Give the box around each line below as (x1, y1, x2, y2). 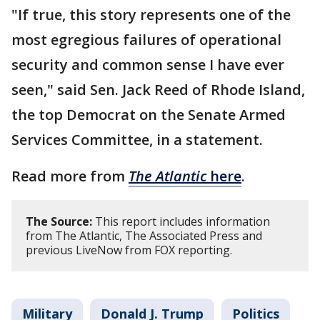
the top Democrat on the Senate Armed (11, 105, 286, 124)
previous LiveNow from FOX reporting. (26, 242, 235, 258)
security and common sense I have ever (11, 55, 284, 74)
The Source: (26, 214, 92, 229)
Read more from (11, 166, 129, 186)
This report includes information (92, 214, 270, 229)
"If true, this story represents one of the (11, 5, 291, 24)
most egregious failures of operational (11, 30, 281, 49)
